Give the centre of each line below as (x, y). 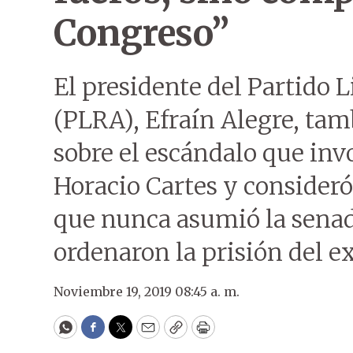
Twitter (146, 334)
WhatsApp (101, 334)
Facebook (125, 334)
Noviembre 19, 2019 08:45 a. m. (147, 292)
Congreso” (141, 33)
